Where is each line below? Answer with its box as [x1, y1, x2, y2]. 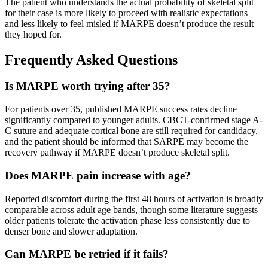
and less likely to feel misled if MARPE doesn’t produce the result [5, 18, 254, 29]
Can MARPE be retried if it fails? [5, 248, 169, 261]
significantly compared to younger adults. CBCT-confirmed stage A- [5, 115, 263, 126]
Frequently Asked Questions [5, 51, 178, 68]
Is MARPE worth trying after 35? [5, 80, 170, 93]
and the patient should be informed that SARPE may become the [5, 136, 248, 147]
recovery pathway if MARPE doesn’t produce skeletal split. [5, 147, 230, 158]
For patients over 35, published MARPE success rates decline [5, 104, 237, 115]
